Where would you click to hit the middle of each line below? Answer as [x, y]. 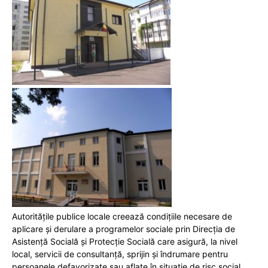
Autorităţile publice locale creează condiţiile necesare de [122, 216]
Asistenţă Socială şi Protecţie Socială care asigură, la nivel [125, 241]
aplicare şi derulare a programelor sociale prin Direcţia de [124, 229]
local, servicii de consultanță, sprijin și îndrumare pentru [120, 254]
